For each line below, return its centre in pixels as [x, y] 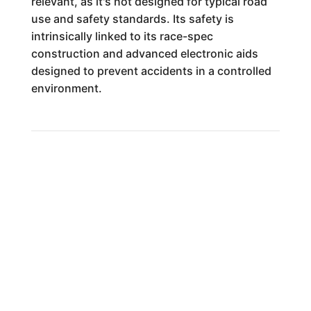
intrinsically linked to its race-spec [122, 36]
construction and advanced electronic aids [144, 53]
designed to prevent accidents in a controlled [151, 71]
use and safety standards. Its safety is [132, 19]
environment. [66, 88]
